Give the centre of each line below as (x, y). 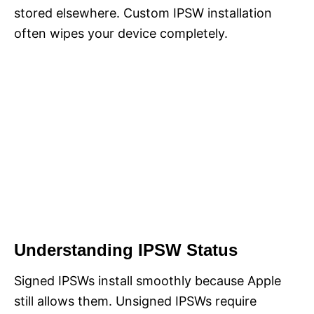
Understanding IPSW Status (126, 250)
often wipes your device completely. (121, 34)
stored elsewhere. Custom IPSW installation (143, 13)
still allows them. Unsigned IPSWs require (135, 301)
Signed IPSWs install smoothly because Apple (148, 281)
